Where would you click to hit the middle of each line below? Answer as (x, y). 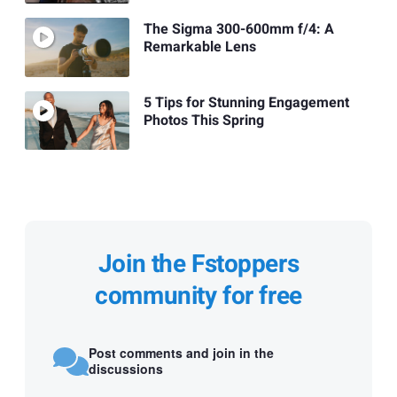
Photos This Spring (203, 120)
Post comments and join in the (181, 353)
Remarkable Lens (199, 47)
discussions (126, 369)
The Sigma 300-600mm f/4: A (238, 30)
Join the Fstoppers (198, 264)
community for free (198, 296)
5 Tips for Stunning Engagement (246, 102)
